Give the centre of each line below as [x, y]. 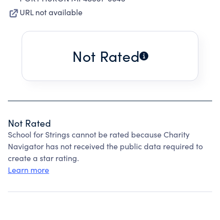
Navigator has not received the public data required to [105, 146]
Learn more [28, 170]
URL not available [51, 12]
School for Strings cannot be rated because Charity [99, 134]
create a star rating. [43, 158]
